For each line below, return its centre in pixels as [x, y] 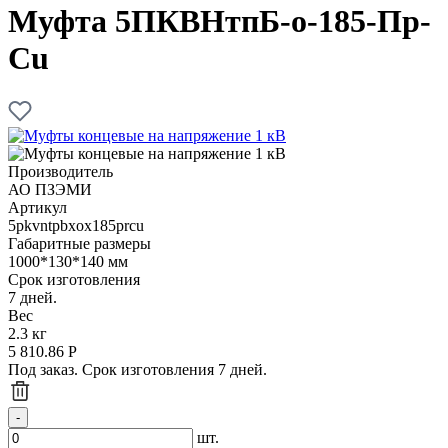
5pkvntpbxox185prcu [76, 225]
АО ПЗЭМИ [50, 189]
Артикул [37, 207]
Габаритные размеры [79, 243]
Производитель [60, 171]
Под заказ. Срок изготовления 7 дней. [137, 369]
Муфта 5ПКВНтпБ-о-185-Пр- [219, 21]
